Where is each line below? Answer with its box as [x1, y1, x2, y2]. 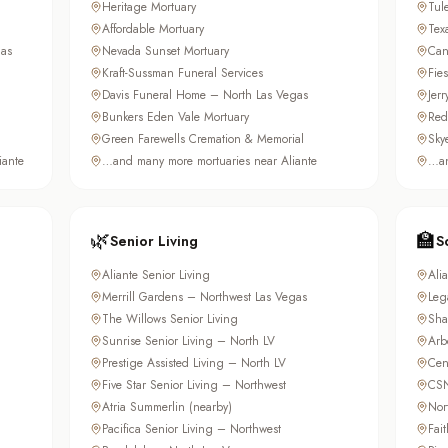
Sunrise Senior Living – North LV [102, 332, 276, 351]
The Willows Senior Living [102, 310, 239, 329]
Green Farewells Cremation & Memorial [102, 130, 305, 149]
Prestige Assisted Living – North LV [102, 354, 287, 373]
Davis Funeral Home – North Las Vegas [102, 86, 309, 105]
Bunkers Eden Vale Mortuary [102, 108, 250, 127]
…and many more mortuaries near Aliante [102, 152, 318, 171]
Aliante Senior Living [102, 266, 211, 285]
